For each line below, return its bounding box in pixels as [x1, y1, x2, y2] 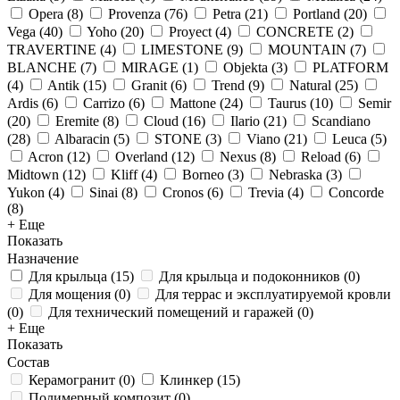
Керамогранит [29, 372, 115, 387]
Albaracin [54, 131, 110, 146]
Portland [293, 6, 340, 21]
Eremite [55, 113, 99, 129]
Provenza [108, 6, 161, 21]
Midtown [7, 167, 59, 182]
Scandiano [312, 113, 371, 129]
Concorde [329, 185, 384, 200]
